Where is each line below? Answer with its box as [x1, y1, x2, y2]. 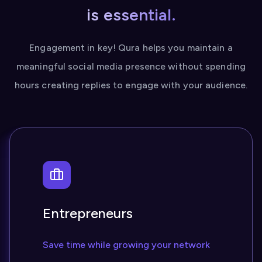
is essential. [87, 5, 175, 25]
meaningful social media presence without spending [16, 61, 246, 72]
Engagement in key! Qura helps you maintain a [29, 42, 233, 53]
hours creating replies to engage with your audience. [14, 80, 248, 91]
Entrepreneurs [43, 205, 133, 222]
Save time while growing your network [43, 239, 210, 250]
